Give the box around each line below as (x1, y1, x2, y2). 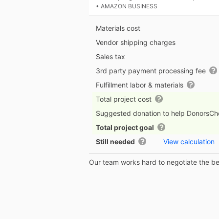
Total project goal (96, 123, 154, 132)
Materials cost (96, 24, 140, 33)
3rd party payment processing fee (96, 66, 208, 75)
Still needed (96, 137, 135, 146)
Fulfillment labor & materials (96, 81, 185, 89)
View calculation (163, 137, 215, 146)
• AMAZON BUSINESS (96, 2, 157, 10)
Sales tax (96, 52, 125, 61)
